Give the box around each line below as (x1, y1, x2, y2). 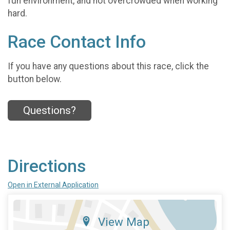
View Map (98, 215, 149, 228)
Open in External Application (8, 180, 99, 189)
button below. (8, 74, 62, 85)
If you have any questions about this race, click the (8, 61, 209, 72)
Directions (8, 156, 86, 176)
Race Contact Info (8, 31, 146, 52)
